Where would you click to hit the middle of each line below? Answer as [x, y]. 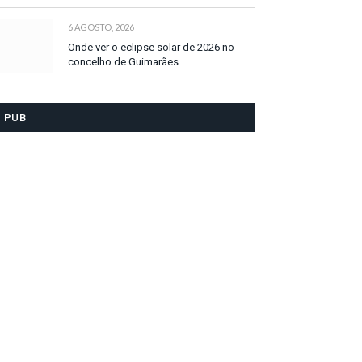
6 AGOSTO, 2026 [101, 27]
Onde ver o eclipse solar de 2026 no [151, 48]
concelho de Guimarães [123, 62]
